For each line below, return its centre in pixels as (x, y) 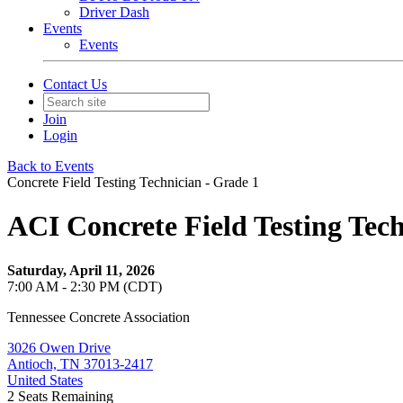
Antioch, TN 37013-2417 (80, 363)
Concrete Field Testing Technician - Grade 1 (133, 182)
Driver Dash (114, 12)
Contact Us (75, 84)
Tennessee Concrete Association (99, 317)
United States (45, 380)
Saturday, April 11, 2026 (81, 270)
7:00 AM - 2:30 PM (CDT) (85, 286)
